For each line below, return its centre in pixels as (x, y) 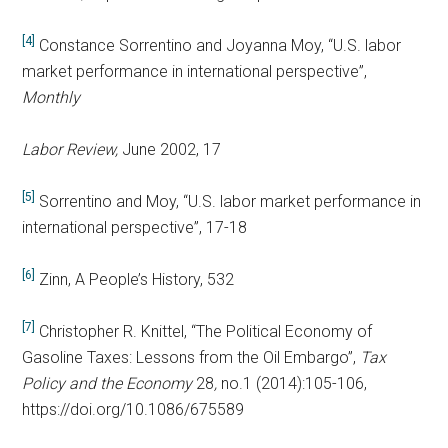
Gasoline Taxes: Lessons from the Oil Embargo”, (191, 358)
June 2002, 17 (172, 150)
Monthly (51, 98)
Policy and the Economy (109, 384)
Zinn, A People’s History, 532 (135, 280)
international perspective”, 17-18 (135, 228)
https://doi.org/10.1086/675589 (133, 410)
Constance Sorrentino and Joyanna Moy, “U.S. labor (218, 46)
